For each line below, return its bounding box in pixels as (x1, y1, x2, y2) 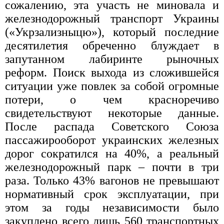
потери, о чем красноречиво (5, 93, 219, 106)
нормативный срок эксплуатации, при (5, 187, 219, 201)
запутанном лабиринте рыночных (5, 52, 219, 66)
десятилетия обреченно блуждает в (5, 39, 219, 52)
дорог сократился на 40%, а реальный (5, 147, 219, 160)
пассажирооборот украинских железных (5, 133, 219, 147)
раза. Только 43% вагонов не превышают (5, 174, 219, 187)
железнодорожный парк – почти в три (5, 160, 219, 174)
